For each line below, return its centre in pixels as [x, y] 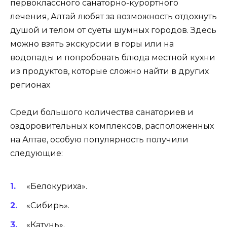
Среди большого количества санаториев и [102, 112]
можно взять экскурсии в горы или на [92, 44]
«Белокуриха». [57, 186]
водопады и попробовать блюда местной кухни [113, 57]
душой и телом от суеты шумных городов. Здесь [113, 30]
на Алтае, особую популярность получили [99, 139]
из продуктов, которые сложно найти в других [109, 71]
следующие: [36, 153]
